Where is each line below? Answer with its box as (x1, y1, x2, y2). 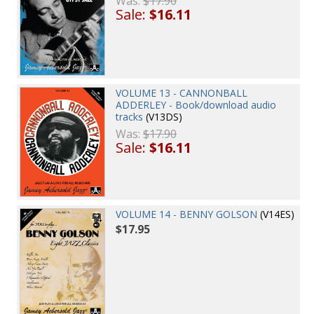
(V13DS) (143, 110, 183, 124)
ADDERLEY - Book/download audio (116, 98, 277, 112)
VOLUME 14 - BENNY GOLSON (116, 207, 258, 221)
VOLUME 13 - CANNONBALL (116, 86, 248, 100)
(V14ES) (257, 207, 295, 221)
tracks (116, 110, 144, 124)
